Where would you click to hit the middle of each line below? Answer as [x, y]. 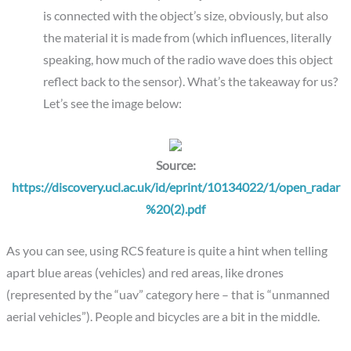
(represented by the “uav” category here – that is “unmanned [168, 294]
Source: [175, 166]
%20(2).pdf [175, 210]
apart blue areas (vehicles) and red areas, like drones [145, 272]
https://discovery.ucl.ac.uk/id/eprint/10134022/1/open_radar [175, 188]
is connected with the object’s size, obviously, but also [185, 15]
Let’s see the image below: [112, 103]
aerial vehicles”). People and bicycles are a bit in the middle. [163, 316]
